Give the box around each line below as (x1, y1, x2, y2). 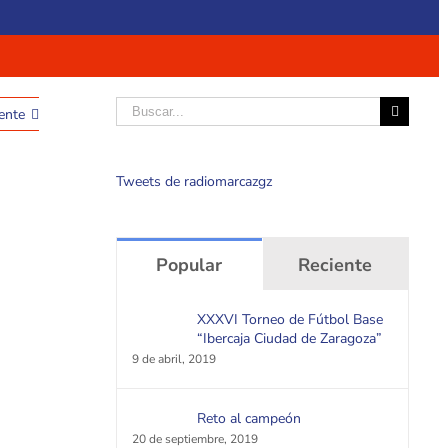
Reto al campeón (196, 409, 301, 428)
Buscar (114, 97, 157, 116)
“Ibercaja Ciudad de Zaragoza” (196, 329, 382, 348)
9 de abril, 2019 (131, 351, 216, 367)
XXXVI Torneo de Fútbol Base (196, 310, 383, 329)
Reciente (298, 253, 373, 277)
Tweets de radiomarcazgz (115, 172, 272, 191)
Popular (156, 253, 223, 277)
